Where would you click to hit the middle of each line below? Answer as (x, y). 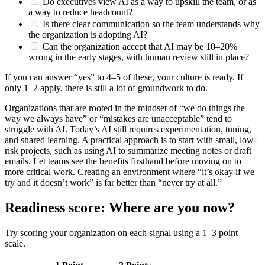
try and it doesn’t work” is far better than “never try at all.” (113, 182)
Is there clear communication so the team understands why (150, 24)
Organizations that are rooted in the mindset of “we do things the (125, 108)
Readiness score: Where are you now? (120, 207)
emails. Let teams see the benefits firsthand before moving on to (123, 161)
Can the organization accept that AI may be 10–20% (139, 46)
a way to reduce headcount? (80, 12)
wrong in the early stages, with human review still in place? (139, 57)
